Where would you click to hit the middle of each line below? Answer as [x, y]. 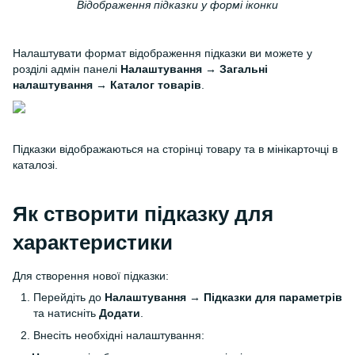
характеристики [93, 242]
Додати [120, 313]
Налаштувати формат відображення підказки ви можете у [162, 53]
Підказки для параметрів [273, 297]
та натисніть [66, 313]
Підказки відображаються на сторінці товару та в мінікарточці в [175, 149]
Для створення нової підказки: [91, 275]
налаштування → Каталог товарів [107, 84]
